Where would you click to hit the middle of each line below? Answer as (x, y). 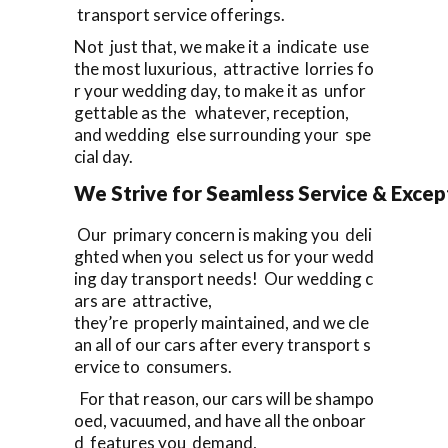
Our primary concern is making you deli (223, 234)
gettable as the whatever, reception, (211, 112)
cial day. (103, 156)
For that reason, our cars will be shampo (224, 398)
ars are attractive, (143, 300)
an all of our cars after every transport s (222, 344)
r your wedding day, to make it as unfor (220, 90)
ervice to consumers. (153, 366)
